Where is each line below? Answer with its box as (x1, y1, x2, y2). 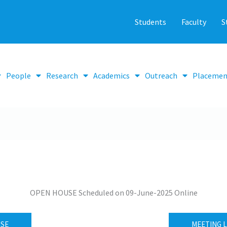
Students (134, 17, 166, 27)
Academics (93, 70, 130, 81)
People (6, 70, 31, 81)
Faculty (181, 17, 206, 27)
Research (46, 70, 78, 81)
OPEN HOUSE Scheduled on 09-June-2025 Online (29, 187, 198, 198)
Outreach (144, 70, 177, 81)
